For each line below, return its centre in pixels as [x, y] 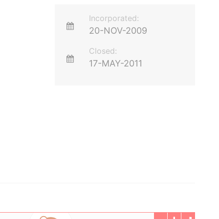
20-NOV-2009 [118, 31]
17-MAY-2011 [116, 63]
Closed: [103, 51]
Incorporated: [114, 18]
